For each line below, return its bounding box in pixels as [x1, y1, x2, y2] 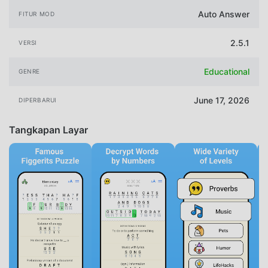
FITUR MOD [19, 10, 55, 17]
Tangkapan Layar [9, 123, 88, 136]
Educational [204, 66, 249, 77]
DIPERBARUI [19, 96, 57, 104]
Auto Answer [198, 8, 249, 19]
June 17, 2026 [194, 95, 249, 106]
